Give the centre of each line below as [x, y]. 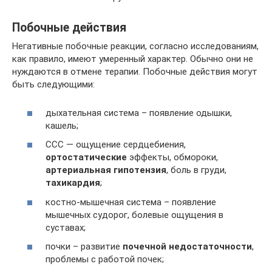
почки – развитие [84, 246]
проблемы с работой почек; [105, 259]
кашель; [62, 125]
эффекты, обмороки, [172, 157]
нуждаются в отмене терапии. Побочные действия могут [135, 72]
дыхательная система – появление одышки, [139, 113]
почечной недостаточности [187, 246]
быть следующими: [53, 84]
